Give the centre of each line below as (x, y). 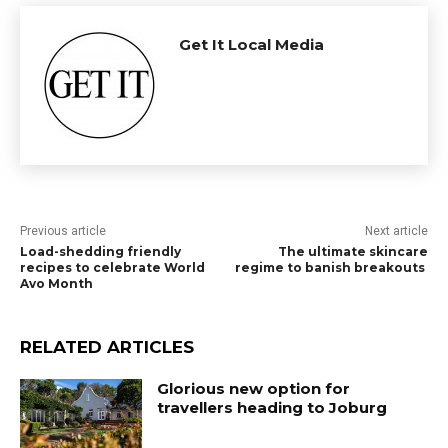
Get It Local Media (251, 44)
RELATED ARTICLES (107, 347)
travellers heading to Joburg (272, 407)
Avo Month (56, 283)
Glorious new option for (254, 388)
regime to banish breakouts (331, 267)
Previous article (63, 231)
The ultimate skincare (352, 251)
